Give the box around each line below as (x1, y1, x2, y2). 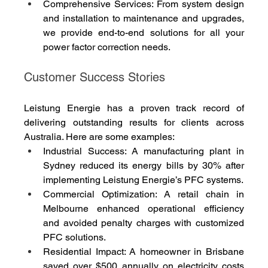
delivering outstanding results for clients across (24, 117, 244, 129)
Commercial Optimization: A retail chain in (43, 188, 244, 200)
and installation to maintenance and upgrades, (43, 13, 244, 25)
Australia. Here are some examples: (24, 131, 175, 143)
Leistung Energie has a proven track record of (24, 102, 244, 114)
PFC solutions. (43, 232, 106, 243)
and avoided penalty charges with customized (43, 217, 244, 229)
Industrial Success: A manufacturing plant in (43, 145, 244, 157)
